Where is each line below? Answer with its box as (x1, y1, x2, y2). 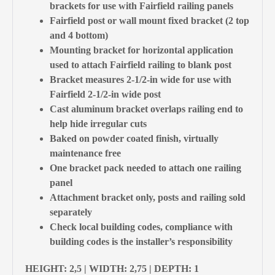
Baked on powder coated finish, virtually (50, 133, 219, 144)
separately (50, 206, 92, 217)
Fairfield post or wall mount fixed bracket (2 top (50, 15, 249, 26)
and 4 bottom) (50, 29, 108, 41)
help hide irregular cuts (50, 118, 147, 129)
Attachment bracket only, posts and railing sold (50, 192, 246, 203)
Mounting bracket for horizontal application (50, 44, 233, 55)
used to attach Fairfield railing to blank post (50, 59, 231, 70)
